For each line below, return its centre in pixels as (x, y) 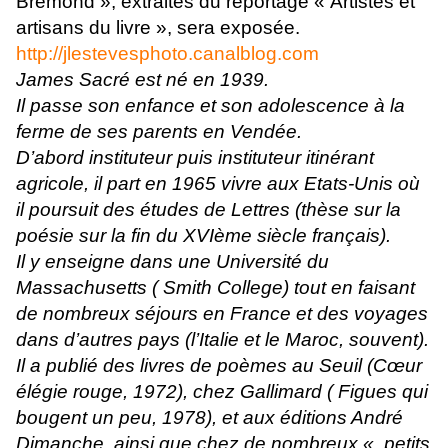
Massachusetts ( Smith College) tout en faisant (215, 287)
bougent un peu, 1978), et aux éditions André (209, 417)
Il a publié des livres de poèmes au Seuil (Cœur (219, 365)
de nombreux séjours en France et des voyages (222, 313)
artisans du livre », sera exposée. (158, 27)
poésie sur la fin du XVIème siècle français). (203, 235)
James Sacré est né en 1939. (142, 79)
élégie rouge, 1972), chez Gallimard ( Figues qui (222, 391)
